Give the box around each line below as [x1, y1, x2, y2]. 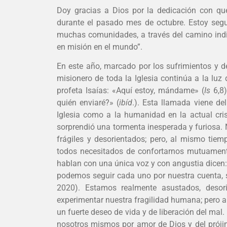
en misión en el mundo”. [57, 42, 142, 52]
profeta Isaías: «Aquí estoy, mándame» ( [57, 85, 204, 95]
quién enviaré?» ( [57, 97, 120, 107]
